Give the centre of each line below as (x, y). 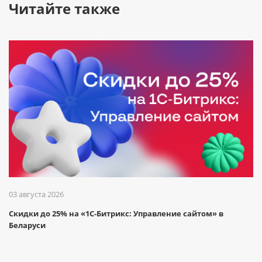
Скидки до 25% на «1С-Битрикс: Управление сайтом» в (116, 213)
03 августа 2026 (36, 194)
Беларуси (27, 225)
